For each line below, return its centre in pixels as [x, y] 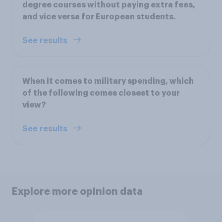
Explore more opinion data [77, 191]
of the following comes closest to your [101, 93]
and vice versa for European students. [99, 17]
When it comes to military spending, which [108, 81]
